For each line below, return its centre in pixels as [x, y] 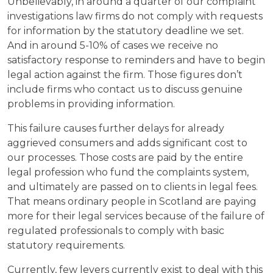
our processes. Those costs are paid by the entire [125, 158]
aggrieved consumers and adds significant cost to [127, 143]
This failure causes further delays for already [116, 128]
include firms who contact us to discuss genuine [125, 89]
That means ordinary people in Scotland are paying [132, 201]
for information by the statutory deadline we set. [126, 31]
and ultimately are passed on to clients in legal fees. [133, 187]
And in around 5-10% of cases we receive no [113, 45]
